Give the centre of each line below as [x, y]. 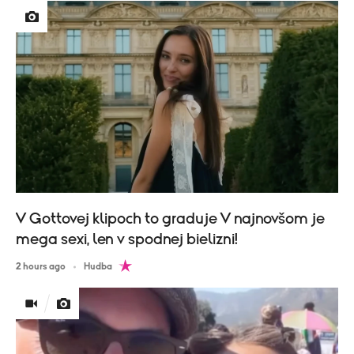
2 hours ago [41, 267]
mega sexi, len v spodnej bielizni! [127, 240]
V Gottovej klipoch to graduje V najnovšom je [170, 219]
